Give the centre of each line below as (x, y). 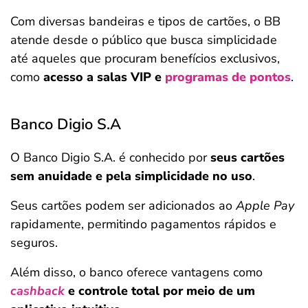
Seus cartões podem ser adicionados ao (123, 206)
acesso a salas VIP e (104, 77)
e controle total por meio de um (162, 291)
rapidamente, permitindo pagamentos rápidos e (143, 224)
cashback (37, 291)
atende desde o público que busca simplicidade (144, 40)
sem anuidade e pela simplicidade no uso (131, 176)
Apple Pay (265, 206)
